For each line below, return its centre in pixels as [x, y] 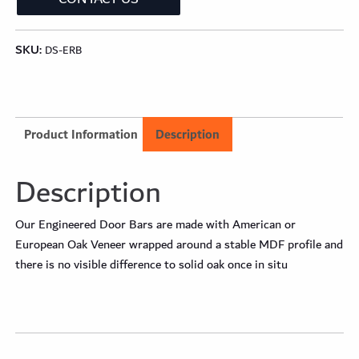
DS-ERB [64, 50]
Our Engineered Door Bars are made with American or [156, 225]
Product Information [81, 135]
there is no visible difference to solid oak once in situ [152, 265]
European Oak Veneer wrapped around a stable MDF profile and [179, 245]
